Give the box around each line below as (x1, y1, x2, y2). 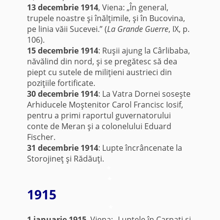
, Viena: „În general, (98, 2, 168, 13)
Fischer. (27, 132, 55, 143)
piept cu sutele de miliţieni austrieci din (27, 67, 172, 78)
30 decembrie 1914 (27, 88, 98, 100)
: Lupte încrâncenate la (98, 142, 182, 154)
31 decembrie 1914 (27, 142, 98, 154)
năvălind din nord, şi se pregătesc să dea (27, 56, 177, 67)
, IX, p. (168, 24, 190, 35)
